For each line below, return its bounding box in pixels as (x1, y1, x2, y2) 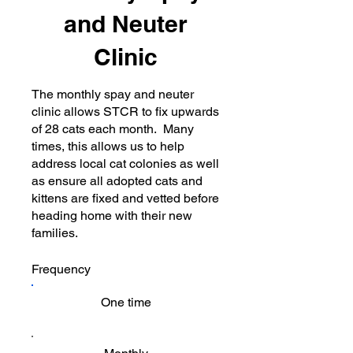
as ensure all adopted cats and (32, 173, 203, 188)
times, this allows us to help (32, 138, 184, 154)
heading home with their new (32, 207, 192, 223)
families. (32, 225, 78, 240)
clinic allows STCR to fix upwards (32, 103, 219, 119)
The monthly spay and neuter (32, 86, 194, 102)
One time (100, 294, 151, 310)
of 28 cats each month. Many (32, 121, 194, 136)
